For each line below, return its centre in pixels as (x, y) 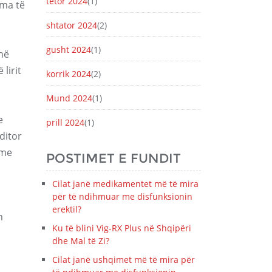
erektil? (67, 209)
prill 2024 (65, 122)
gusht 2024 (69, 49)
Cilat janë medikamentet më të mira (125, 184)
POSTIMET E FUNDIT (114, 158)
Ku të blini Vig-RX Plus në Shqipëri (122, 228)
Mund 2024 (69, 98)
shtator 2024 (72, 25)
